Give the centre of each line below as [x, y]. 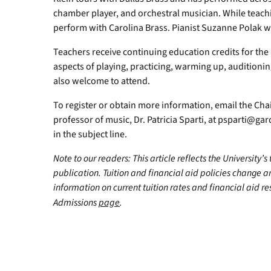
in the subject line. [90, 134]
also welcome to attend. [102, 81]
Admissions [76, 203]
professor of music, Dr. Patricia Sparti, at [135, 120]
